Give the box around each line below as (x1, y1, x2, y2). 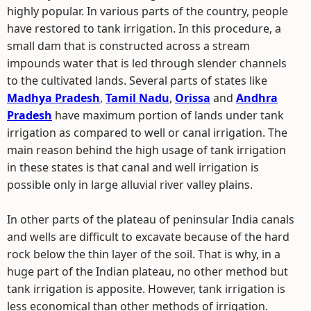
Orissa (175, 90, 210, 106)
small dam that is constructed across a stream (7, 37, 250, 53)
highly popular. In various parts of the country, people (7, 3, 288, 19)
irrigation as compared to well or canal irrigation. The (7, 124, 287, 140)
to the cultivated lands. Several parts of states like (7, 72, 267, 88)
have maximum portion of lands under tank (52, 107, 284, 123)
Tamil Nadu (106, 90, 169, 106)
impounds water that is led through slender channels (7, 55, 287, 71)
